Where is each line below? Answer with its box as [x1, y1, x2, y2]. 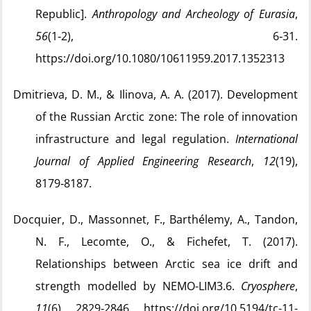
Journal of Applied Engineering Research [35, 153, 252, 169]
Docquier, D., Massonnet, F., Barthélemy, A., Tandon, [13, 212, 298, 227]
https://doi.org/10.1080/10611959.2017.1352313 [35, 51, 285, 66]
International [235, 131, 298, 146]
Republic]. [35, 6, 92, 22]
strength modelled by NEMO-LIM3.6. [35, 278, 241, 294]
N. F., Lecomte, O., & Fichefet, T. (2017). [35, 234, 298, 249]
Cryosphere [241, 278, 295, 294]
